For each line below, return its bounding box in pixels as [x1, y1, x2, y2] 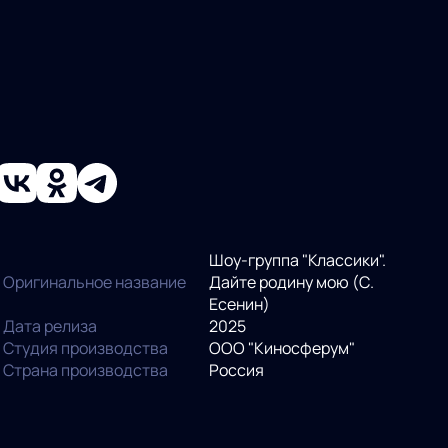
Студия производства [2, 336, 168, 359]
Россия [209, 358, 265, 381]
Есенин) [209, 292, 271, 315]
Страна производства [2, 358, 168, 381]
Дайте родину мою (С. [209, 270, 375, 293]
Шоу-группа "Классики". [209, 248, 387, 271]
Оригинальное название [2, 270, 186, 293]
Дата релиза [2, 314, 97, 337]
